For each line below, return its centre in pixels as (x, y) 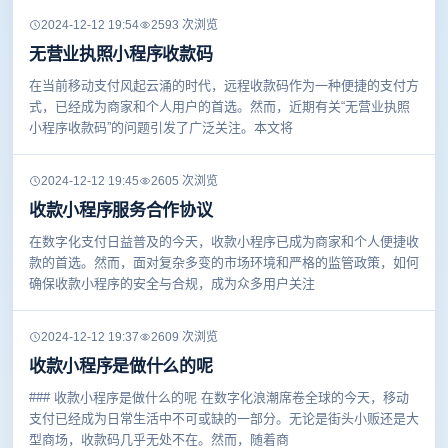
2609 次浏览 (184, 337)
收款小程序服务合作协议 (121, 211)
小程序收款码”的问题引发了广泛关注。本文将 (161, 128)
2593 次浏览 (184, 25)
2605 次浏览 (184, 181)
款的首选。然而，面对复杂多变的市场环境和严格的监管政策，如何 (224, 263)
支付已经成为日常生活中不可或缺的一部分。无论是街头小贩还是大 (224, 419)
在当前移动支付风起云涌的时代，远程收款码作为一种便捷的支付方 (224, 86)
